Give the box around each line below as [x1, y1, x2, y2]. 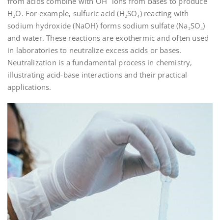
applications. [7, 82, 52, 92]
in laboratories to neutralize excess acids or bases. [7, 45, 182, 55]
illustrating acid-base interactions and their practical [7, 70, 188, 80]
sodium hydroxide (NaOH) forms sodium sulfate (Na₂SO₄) [7, 21, 205, 31]
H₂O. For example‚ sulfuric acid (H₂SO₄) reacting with [7, 8, 189, 19]
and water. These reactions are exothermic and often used [7, 33, 209, 43]
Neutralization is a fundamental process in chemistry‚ [7, 57, 192, 68]
